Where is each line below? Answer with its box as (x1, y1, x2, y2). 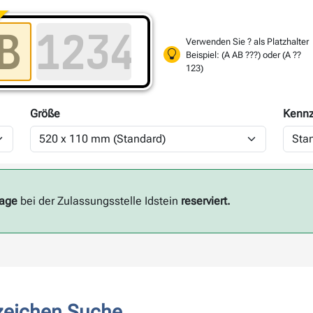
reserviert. (180, 194, 231, 208)
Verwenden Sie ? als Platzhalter (186, 36, 309, 47)
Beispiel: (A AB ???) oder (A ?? (186, 49, 301, 60)
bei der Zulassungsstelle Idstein (17, 194, 181, 208)
